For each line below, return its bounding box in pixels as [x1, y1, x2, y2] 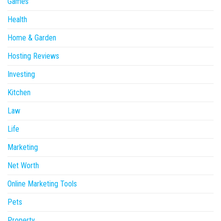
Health [7, 14, 27, 24]
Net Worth [7, 160, 39, 170]
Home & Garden [7, 33, 56, 42]
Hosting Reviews [7, 51, 59, 61]
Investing [7, 69, 35, 79]
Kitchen [7, 87, 31, 97]
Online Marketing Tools [7, 179, 77, 188]
